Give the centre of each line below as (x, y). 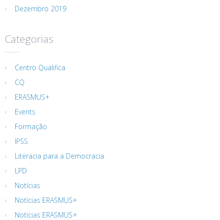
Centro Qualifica (40, 67)
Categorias (29, 39)
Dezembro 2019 (41, 8)
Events (25, 111)
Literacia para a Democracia (59, 156)
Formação (31, 126)
